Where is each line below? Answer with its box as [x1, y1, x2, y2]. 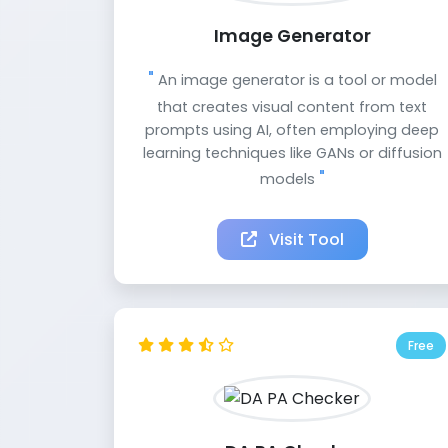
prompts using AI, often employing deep [145, 120, 439, 141]
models [259, 169, 319, 190]
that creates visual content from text [157, 97, 427, 118]
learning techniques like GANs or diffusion [142, 143, 442, 164]
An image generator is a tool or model [153, 70, 437, 91]
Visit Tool [264, 228, 344, 252]
